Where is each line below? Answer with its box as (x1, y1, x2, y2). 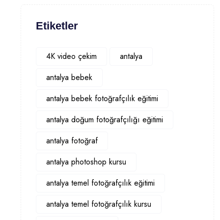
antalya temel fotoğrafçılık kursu (46, 198, 151, 210)
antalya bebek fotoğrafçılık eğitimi (46, 93, 158, 105)
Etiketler (36, 20, 78, 32)
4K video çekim (46, 51, 97, 62)
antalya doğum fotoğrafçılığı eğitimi (46, 114, 163, 126)
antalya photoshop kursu (46, 156, 126, 168)
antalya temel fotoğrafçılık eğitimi (46, 177, 155, 189)
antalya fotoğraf (46, 135, 98, 147)
